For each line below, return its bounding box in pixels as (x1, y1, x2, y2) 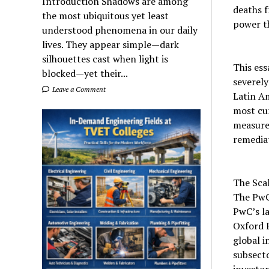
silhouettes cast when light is (42, 52, 169, 66)
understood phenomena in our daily (42, 23, 198, 37)
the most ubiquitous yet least (42, 9, 169, 23)
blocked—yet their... (42, 67, 128, 80)
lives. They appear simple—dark (42, 38, 180, 52)
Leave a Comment (50, 85, 106, 94)
